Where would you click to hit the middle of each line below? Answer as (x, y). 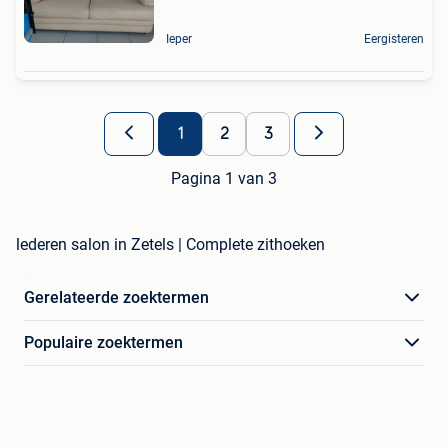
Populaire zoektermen (103, 343)
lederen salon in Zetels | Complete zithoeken (170, 245)
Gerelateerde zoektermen (116, 298)
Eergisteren (394, 39)
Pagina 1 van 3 (224, 179)
